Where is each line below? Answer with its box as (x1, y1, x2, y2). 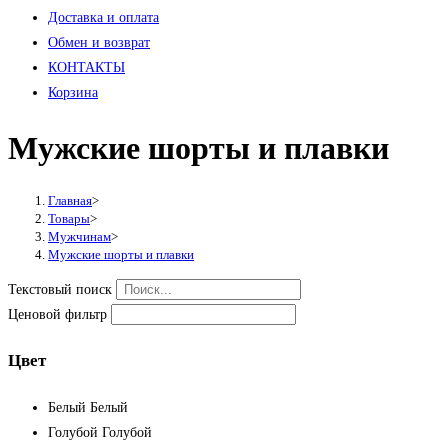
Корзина (48, 85, 98, 100)
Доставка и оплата (48, 10, 159, 25)
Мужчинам (48, 228, 111, 244)
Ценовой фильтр (8, 306, 107, 322)
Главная (48, 192, 92, 208)
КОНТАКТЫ (48, 60, 125, 75)
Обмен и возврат (48, 35, 150, 50)
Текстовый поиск (8, 281, 112, 297)
